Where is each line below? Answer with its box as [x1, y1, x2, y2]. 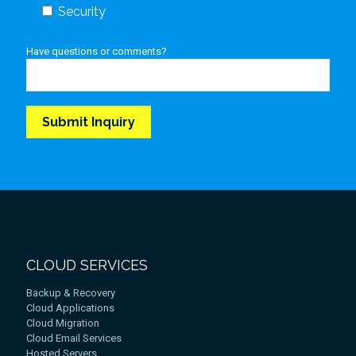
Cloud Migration [26, 317, 99, 329]
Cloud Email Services [26, 332, 122, 344]
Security [58, 4, 106, 19]
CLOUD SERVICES [26, 257, 148, 273]
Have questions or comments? [26, 45, 167, 57]
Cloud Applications [26, 302, 114, 314]
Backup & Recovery [26, 287, 115, 299]
